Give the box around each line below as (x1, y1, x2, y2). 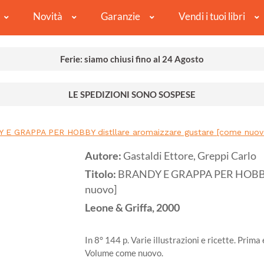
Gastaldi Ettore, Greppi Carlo (123, 150, 256, 163)
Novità (32, 10, 62, 23)
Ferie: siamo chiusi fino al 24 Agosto (60, 54, 204, 65)
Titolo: (85, 168, 118, 181)
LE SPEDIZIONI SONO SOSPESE (68, 89, 196, 100)
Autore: (85, 150, 123, 163)
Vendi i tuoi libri (178, 10, 245, 23)
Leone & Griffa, (85, 202, 154, 214)
